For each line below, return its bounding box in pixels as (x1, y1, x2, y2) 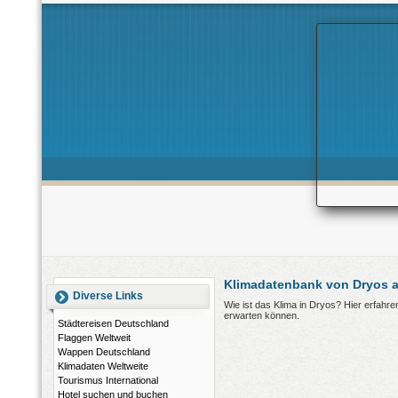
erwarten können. (224, 310, 299, 322)
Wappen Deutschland (58, 346, 150, 357)
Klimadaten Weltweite (58, 361, 148, 371)
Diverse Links (73, 290, 143, 302)
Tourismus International (58, 375, 158, 386)
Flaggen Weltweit (58, 332, 131, 343)
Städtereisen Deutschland (58, 318, 169, 329)
